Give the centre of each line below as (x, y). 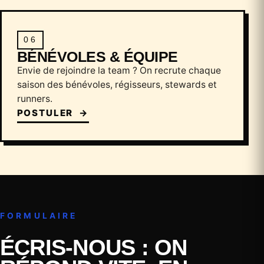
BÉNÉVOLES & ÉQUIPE (97, 56)
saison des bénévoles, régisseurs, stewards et (117, 84)
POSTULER (47, 113)
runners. (34, 98)
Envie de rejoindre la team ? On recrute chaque (119, 70)
